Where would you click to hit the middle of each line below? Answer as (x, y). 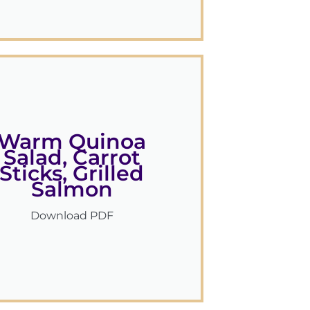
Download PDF (72, 216)
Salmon (72, 190)
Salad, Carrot (72, 158)
